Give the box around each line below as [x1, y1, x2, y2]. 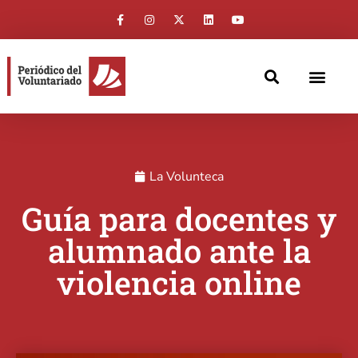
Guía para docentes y [22, 197, 336, 240]
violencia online [57, 261, 301, 304]
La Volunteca [149, 167, 224, 185]
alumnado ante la [47, 229, 311, 272]
